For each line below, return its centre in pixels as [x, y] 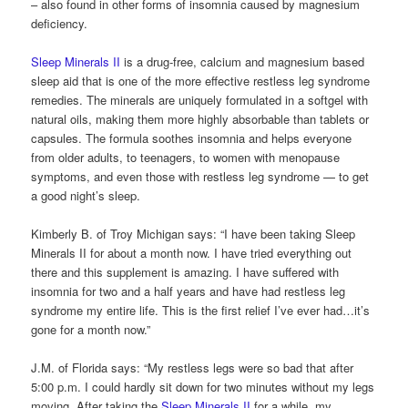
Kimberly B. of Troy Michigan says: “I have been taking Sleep [194, 233]
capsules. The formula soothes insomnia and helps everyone [192, 138]
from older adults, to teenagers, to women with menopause [186, 157]
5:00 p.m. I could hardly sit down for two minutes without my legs [203, 386]
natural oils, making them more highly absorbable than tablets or [200, 118]
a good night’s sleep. [86, 195]
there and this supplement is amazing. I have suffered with [185, 271]
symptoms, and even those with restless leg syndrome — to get [200, 176]
